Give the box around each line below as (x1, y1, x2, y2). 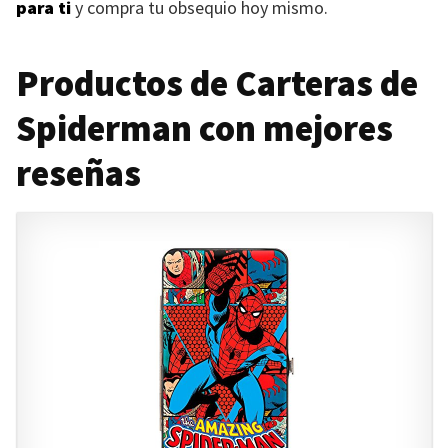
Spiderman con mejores (16, 106, 393, 151)
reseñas (16, 151, 141, 196)
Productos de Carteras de (16, 61, 418, 106)
